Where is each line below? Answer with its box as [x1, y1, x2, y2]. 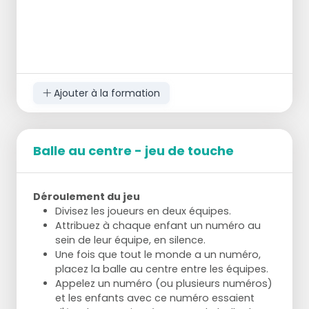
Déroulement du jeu [33, 190, 140, 204]
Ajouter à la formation [50, 86, 160, 100]
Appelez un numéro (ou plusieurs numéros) [55, 277, 272, 291]
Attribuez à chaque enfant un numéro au [55, 219, 261, 233]
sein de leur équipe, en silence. [55, 233, 206, 248]
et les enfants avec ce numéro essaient [55, 291, 255, 306]
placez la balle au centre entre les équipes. [55, 262, 268, 277]
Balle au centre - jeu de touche [33, 142, 234, 160]
